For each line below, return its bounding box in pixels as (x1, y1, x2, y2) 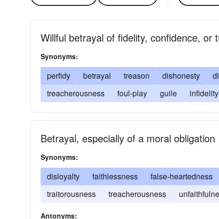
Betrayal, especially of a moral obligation (41, 131, 215, 145)
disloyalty (47, 171, 80, 182)
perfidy (47, 70, 70, 81)
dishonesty (162, 70, 200, 81)
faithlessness (92, 171, 138, 182)
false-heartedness (151, 171, 213, 182)
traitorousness (47, 188, 96, 199)
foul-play (117, 88, 147, 99)
